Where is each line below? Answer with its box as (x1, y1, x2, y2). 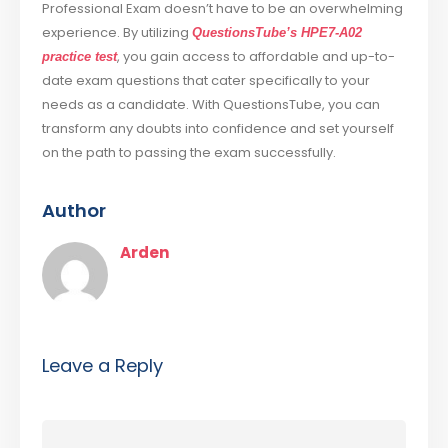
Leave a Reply (42, 353, 164, 379)
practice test (42, 48, 118, 64)
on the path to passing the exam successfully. (42, 142, 337, 162)
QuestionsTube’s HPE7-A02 (192, 24, 363, 40)
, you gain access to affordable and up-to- (117, 46, 396, 66)
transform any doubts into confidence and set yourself (42, 118, 395, 138)
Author (42, 197, 107, 223)
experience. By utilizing (42, 22, 193, 42)
